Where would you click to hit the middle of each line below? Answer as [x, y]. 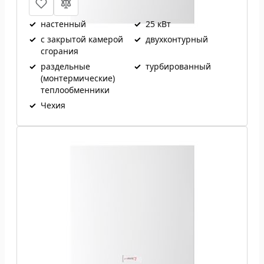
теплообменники [75, 90]
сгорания [60, 51]
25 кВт [158, 24]
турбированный [178, 66]
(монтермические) [78, 78]
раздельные [65, 66]
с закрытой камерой [82, 39]
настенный [63, 24]
